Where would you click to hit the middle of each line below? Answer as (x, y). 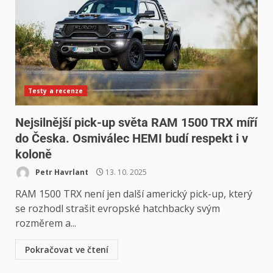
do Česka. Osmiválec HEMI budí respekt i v (132, 138)
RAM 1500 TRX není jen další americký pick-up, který (134, 193)
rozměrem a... (46, 223)
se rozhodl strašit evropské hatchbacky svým (118, 208)
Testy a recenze (56, 90)
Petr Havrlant (61, 172)
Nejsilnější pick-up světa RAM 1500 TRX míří (136, 122)
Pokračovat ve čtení (67, 249)
